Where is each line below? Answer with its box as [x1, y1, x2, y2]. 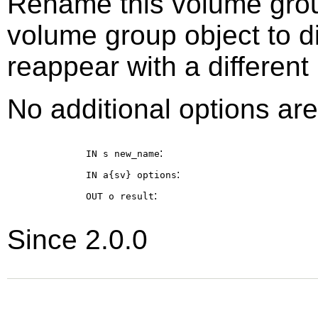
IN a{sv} [86, 169, 137, 180]
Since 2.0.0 [7, 224, 148, 255]
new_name [114, 148, 160, 159]
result [120, 190, 154, 202]
